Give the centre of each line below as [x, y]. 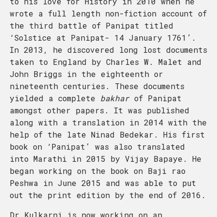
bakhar [115, 98]
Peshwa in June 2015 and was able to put [103, 183]
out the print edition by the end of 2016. [108, 195]
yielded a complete [55, 98]
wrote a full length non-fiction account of [108, 13]
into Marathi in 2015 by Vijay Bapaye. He [106, 159]
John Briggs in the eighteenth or [86, 74]
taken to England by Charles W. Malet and [106, 62]
